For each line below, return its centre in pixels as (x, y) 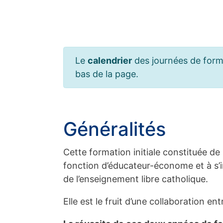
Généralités (114, 129)
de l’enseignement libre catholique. (136, 179)
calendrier (110, 61)
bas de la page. (107, 74)
